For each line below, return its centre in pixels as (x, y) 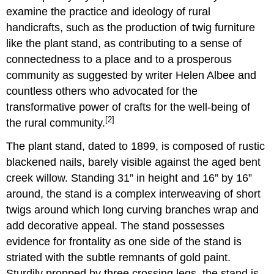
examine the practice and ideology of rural (109, 11)
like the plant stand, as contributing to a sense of (124, 43)
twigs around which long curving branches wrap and (133, 210)
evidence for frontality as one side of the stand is (124, 242)
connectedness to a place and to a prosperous (119, 59)
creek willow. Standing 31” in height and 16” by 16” (129, 178)
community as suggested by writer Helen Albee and (131, 75)
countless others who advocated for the (102, 91)
